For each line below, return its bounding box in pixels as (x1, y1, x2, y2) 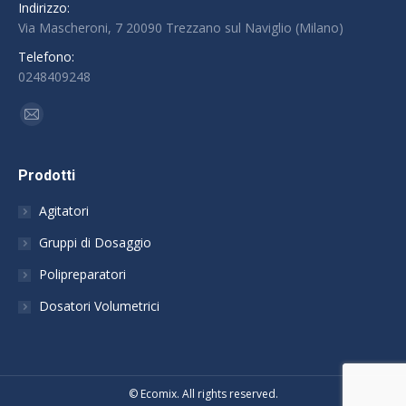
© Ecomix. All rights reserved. (128, 386, 278, 402)
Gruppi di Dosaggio (39, 234, 151, 252)
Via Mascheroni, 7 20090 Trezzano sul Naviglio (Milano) (18, 19, 343, 37)
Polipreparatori (39, 266, 126, 284)
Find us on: (18, 101, 82, 120)
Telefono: (18, 48, 74, 66)
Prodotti (18, 167, 75, 185)
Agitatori (39, 202, 89, 220)
